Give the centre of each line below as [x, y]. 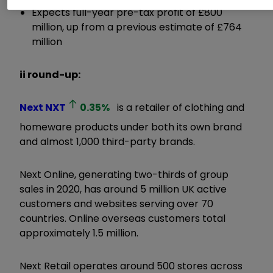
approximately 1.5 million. [80, 233]
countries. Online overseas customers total [122, 218]
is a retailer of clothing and [180, 107]
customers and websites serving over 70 [116, 204]
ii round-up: [50, 74]
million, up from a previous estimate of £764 [137, 27]
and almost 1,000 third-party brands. [110, 141]
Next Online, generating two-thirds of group [124, 174]
